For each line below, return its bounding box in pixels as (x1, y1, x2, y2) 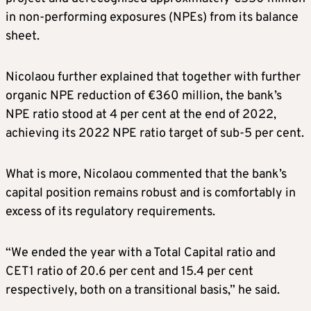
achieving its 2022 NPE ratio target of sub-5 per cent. (6, 126, 304, 142)
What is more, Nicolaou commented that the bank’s (6, 167, 287, 183)
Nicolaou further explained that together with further (6, 69, 301, 86)
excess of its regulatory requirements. (6, 204, 215, 221)
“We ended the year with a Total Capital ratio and (6, 245, 276, 262)
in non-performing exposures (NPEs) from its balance (6, 10, 299, 26)
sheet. (6, 28, 40, 45)
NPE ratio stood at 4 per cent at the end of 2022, (6, 107, 276, 124)
